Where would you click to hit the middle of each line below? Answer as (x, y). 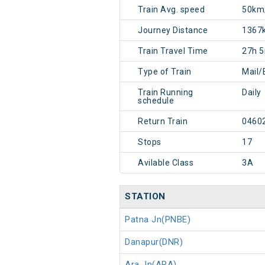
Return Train (163, 122)
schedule (156, 101)
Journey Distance (173, 30)
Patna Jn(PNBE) (158, 220)
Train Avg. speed (171, 10)
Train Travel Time (173, 51)
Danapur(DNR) (154, 242)
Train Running (166, 93)
